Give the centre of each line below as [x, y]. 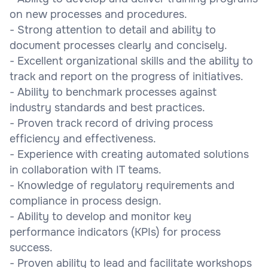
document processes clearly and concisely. [118, 45]
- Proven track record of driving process [111, 123]
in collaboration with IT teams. [86, 170]
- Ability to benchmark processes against [113, 92]
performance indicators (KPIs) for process [115, 232]
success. [31, 247]
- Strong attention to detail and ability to [113, 30]
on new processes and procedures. [98, 14]
